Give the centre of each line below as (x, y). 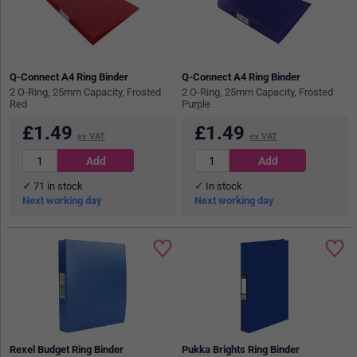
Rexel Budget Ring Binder (67, 349)
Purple (196, 104)
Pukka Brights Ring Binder (241, 349)
